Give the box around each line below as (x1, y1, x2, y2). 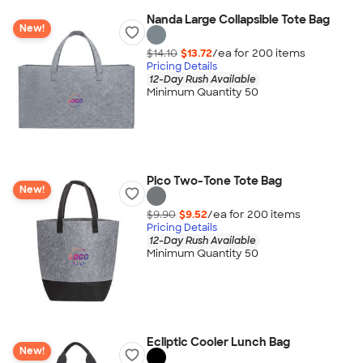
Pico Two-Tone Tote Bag (146, 173, 282, 188)
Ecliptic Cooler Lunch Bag (146, 335, 290, 349)
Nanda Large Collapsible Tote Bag (146, 12, 330, 27)
